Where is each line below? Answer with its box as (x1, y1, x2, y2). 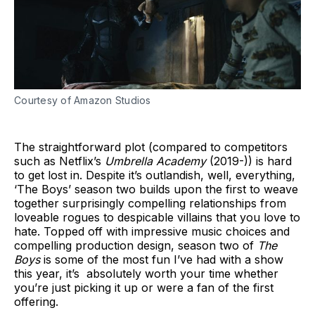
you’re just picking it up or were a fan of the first (14, 281, 274, 295)
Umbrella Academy (105, 154, 210, 169)
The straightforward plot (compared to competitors (14, 140, 288, 155)
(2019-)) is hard (210, 154, 292, 169)
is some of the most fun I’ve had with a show (44, 252, 283, 267)
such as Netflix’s (14, 154, 105, 169)
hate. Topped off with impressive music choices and (14, 224, 290, 239)
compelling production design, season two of (14, 238, 257, 253)
